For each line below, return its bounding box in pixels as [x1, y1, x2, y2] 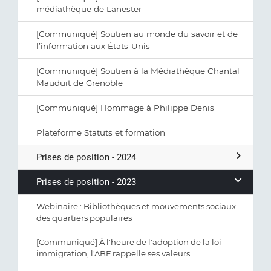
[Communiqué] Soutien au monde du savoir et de [36, 29, 238, 39]
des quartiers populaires [36, 213, 132, 223]
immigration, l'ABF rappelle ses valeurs [36, 249, 190, 258]
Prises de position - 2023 [36, 177, 136, 188]
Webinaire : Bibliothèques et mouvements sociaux [36, 201, 236, 211]
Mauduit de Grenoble [36, 78, 123, 88]
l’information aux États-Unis [36, 41, 150, 51]
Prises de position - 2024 [36, 152, 136, 163]
